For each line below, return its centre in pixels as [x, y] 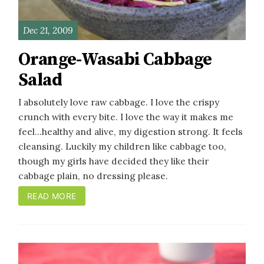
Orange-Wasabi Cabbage [115, 60]
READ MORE [52, 196]
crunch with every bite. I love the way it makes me [126, 117]
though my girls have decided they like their [113, 161]
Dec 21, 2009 [48, 30]
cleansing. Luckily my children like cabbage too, [122, 146]
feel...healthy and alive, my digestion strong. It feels [131, 132]
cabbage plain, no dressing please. [93, 176]
